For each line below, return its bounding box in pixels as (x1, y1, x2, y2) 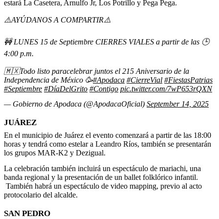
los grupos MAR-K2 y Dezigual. (4, 149, 106, 157)
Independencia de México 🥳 (4, 75, 93, 84)
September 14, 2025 (147, 100, 209, 109)
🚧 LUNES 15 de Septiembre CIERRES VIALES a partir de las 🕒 (4, 37, 209, 46)
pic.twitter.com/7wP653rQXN (120, 84, 212, 93)
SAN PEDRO (4, 208, 50, 218)
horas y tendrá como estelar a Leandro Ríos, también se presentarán (4, 140, 211, 149)
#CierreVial (127, 75, 162, 84)
